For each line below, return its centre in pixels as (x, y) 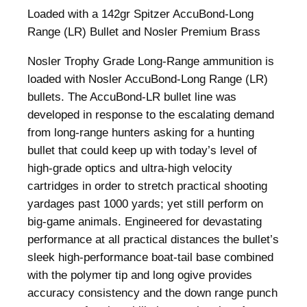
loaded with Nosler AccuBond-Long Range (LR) (148, 79)
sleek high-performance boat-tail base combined (150, 257)
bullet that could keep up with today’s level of (142, 150)
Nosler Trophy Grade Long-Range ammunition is (151, 61)
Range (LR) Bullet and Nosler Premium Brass (144, 32)
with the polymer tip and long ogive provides (140, 275)
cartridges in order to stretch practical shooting (147, 186)
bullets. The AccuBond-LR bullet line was (132, 97)
